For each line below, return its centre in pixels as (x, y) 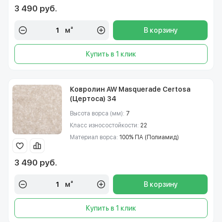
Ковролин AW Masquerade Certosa (130, 89)
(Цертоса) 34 (93, 99)
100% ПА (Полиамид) (149, 137)
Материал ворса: (95, 137)
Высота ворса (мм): (98, 113)
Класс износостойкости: (105, 125)
